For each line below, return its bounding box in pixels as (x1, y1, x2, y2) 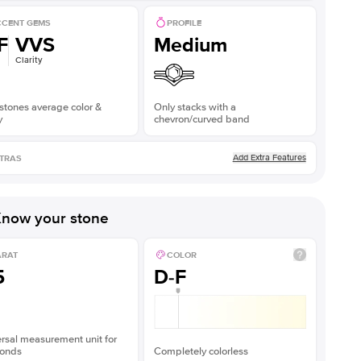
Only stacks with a (153, 101, 236, 114)
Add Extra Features (232, 152, 306, 163)
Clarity (15, 55, 43, 65)
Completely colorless (153, 345, 248, 358)
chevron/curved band (153, 113, 250, 126)
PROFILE (166, 17, 201, 28)
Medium (153, 33, 227, 57)
